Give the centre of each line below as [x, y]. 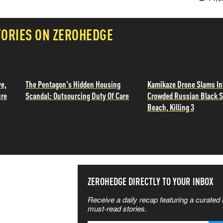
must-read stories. [117, 208]
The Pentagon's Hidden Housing [73, 84]
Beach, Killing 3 [170, 107]
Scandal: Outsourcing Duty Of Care [77, 95]
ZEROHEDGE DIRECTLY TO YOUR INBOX [151, 181]
